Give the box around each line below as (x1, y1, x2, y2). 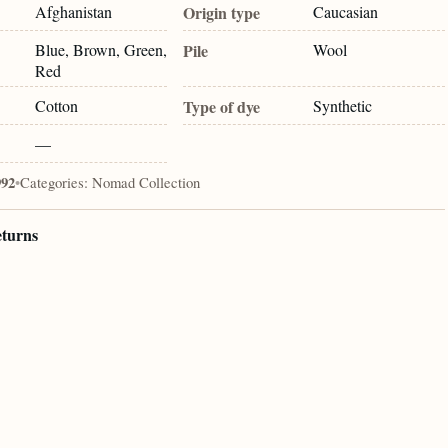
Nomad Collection (91, 172, 200, 193)
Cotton (35, 95, 79, 117)
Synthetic (313, 95, 373, 117)
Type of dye (183, 95, 261, 119)
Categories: (19, 172, 88, 193)
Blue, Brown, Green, (35, 38, 168, 60)
